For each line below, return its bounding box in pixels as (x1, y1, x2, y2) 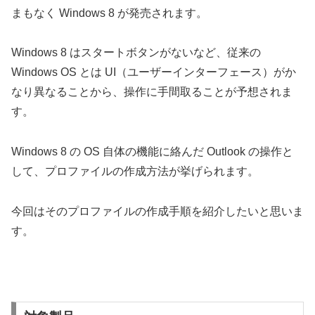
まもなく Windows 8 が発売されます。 (11, 6, 207, 19)
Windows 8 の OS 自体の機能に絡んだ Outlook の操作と (11, 146, 293, 158)
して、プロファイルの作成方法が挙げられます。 (11, 165, 259, 178)
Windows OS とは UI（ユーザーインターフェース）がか (11, 66, 296, 79)
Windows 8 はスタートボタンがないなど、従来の (11, 46, 261, 59)
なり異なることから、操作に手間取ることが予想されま (11, 86, 292, 98)
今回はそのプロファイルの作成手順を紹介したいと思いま (11, 205, 304, 217)
